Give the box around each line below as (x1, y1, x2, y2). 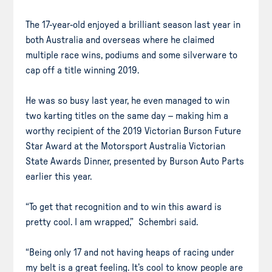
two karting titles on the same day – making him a (25, 110, 229, 121)
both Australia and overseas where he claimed (25, 35, 215, 45)
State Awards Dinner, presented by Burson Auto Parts (25, 156, 245, 166)
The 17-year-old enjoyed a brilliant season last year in (25, 19, 241, 30)
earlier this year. (25, 171, 92, 182)
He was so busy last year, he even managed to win (25, 95, 230, 106)
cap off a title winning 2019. (25, 65, 142, 75)
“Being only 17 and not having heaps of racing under (25, 247, 235, 257)
